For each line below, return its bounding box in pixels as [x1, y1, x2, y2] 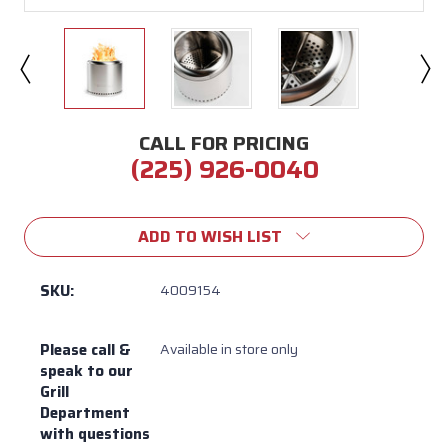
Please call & [40, 337, 131, 362]
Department [40, 400, 130, 425]
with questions [40, 421, 150, 446]
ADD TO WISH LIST [138, 223, 282, 249]
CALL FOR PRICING [139, 126, 309, 159]
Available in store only [160, 337, 298, 360]
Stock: [24, 210, 73, 236]
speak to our [40, 358, 133, 383]
